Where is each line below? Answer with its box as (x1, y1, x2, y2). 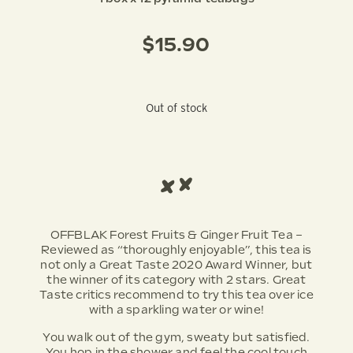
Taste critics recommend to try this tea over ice (39, 288, 314, 301)
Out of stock (146, 101, 207, 115)
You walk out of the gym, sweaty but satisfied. (43, 331, 310, 344)
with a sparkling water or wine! (88, 303, 265, 316)
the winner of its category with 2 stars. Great (46, 273, 307, 286)
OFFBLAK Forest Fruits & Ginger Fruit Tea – (50, 229, 303, 241)
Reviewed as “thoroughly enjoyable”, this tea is (41, 243, 312, 256)
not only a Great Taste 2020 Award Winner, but (40, 258, 313, 271)
